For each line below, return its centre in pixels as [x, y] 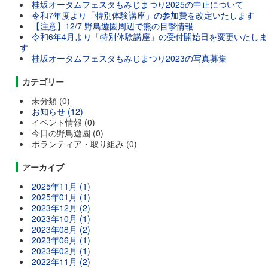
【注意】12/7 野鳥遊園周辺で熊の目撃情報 [113, 26]
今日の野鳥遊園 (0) [68, 133]
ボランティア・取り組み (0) [85, 144]
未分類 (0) [51, 100]
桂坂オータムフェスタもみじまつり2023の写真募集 [130, 58]
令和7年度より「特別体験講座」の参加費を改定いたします [143, 15]
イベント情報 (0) [64, 122]
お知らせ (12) [58, 111]
